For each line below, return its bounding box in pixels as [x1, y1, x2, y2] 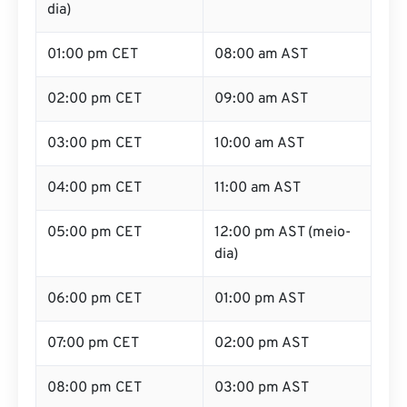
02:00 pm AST [214, 334, 309, 352]
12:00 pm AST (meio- [214, 223, 351, 242]
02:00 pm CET [47, 90, 142, 108]
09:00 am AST [214, 90, 308, 108]
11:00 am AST [214, 179, 301, 197]
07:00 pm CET [47, 334, 139, 352]
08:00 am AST [214, 45, 308, 64]
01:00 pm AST [214, 290, 305, 308]
